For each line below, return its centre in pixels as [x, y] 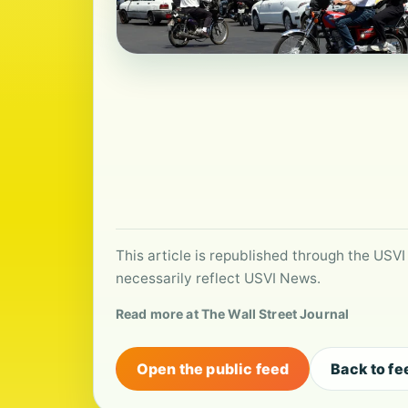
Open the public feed [213, 369]
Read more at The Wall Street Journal [233, 314]
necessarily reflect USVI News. [218, 278]
